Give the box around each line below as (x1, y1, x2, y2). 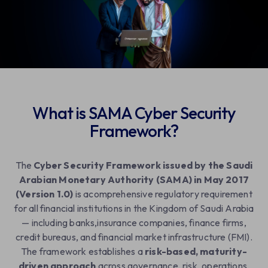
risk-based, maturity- (145, 245, 247, 257)
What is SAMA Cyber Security (32, 102, 236, 123)
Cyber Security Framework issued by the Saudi (33, 159, 253, 171)
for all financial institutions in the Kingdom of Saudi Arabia (14, 202, 254, 214)
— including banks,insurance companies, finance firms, (22, 217, 246, 229)
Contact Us (112, 12, 156, 23)
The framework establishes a (21, 245, 145, 257)
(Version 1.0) (16, 188, 74, 200)
